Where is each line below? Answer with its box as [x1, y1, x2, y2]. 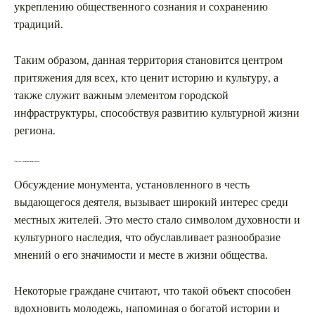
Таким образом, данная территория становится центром [14, 52, 283, 68]
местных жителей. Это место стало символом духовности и [14, 212, 300, 228]
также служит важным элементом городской [14, 87, 229, 103]
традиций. [14, 16, 63, 32]
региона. [14, 122, 56, 139]
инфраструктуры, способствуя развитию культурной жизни [14, 105, 300, 121]
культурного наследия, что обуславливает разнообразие [14, 229, 281, 245]
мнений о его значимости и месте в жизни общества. [14, 247, 268, 263]
